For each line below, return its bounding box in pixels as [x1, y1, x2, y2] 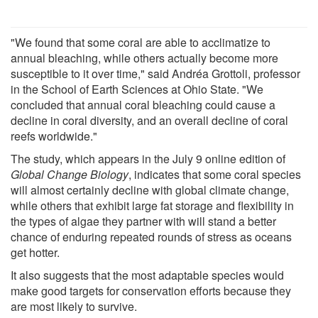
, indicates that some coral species [128, 165, 301, 182]
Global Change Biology [11, 165, 128, 182]
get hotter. [11, 243, 60, 261]
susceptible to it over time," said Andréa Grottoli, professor [11, 65, 300, 82]
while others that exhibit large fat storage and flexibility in [11, 197, 294, 214]
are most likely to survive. [11, 297, 137, 314]
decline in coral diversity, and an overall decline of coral [11, 111, 288, 128]
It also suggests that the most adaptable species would [11, 266, 284, 283]
